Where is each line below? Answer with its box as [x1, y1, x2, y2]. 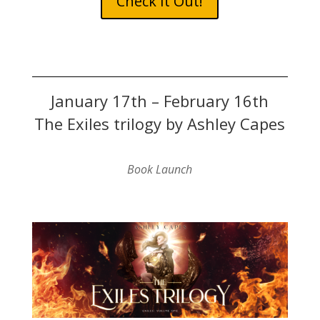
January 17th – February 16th [51, 89, 269, 111]
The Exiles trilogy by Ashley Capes [34, 112, 286, 134]
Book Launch [127, 161, 193, 177]
